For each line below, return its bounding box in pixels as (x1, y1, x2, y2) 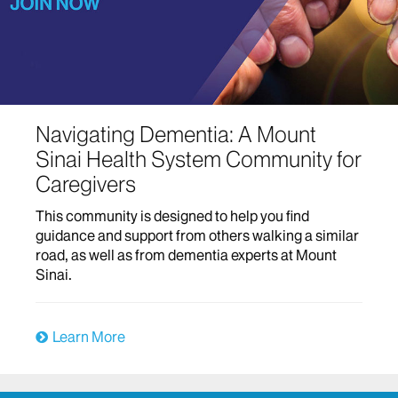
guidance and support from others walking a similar (36, 226, 359, 244)
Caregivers (36, 170, 136, 198)
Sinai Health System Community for (36, 145, 362, 173)
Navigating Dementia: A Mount (36, 120, 316, 148)
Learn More (52, 327, 125, 346)
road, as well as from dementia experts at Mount (36, 245, 337, 264)
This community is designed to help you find (36, 206, 309, 225)
